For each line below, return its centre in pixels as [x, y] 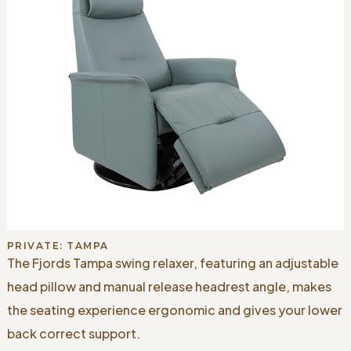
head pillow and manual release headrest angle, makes [169, 286]
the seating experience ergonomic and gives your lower [174, 309]
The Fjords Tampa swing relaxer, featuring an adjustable [172, 262]
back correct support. [73, 333]
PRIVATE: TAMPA [58, 245]
